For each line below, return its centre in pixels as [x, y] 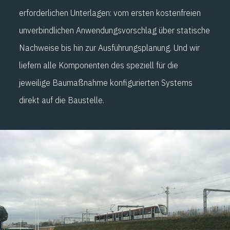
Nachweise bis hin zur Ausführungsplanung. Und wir [109, 47]
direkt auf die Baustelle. [62, 100]
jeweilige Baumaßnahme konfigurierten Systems [106, 82]
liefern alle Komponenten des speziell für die [99, 65]
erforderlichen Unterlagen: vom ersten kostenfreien [110, 13]
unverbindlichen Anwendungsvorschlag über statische [114, 30]
